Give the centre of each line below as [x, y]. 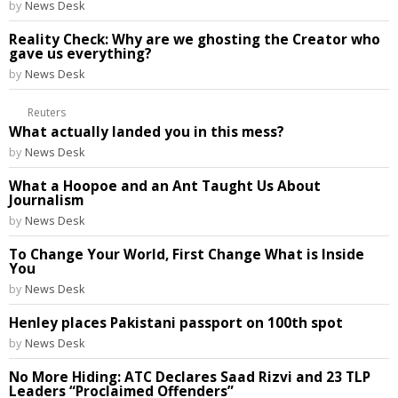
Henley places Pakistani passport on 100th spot [176, 323]
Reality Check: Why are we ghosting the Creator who [195, 40]
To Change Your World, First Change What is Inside [187, 255]
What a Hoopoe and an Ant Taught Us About [165, 186]
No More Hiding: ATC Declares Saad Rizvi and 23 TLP [190, 377]
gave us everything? [80, 54]
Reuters [47, 112]
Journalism [46, 200]
